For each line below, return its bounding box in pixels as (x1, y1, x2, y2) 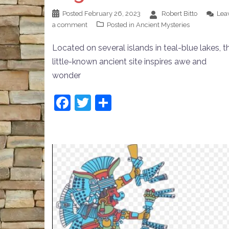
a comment (52, 20, 87, 29)
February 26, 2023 (84, 9, 141, 17)
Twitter (91, 93, 143, 112)
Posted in (107, 20, 136, 29)
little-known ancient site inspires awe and (52, 56, 207, 66)
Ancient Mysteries (136, 20, 190, 29)
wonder (52, 70, 81, 80)
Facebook (71, 93, 144, 112)
